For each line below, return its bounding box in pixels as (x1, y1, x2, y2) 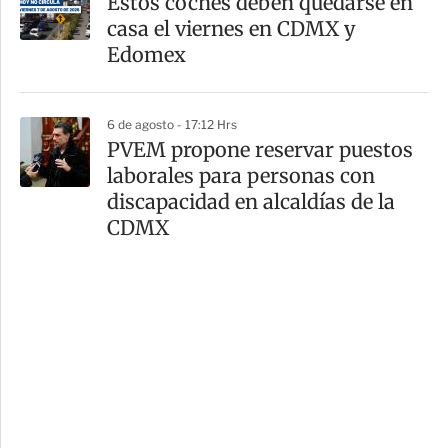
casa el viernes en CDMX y (107, 16, 356, 42)
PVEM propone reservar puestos (107, 137, 413, 163)
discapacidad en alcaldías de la (107, 189, 395, 215)
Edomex (107, 42, 186, 68)
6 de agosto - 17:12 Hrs (107, 117, 237, 133)
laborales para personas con (107, 163, 375, 189)
